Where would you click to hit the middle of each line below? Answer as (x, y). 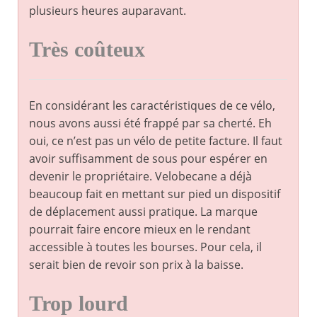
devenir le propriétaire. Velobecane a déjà (140, 177)
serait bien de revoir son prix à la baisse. (136, 265)
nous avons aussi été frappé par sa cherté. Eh (150, 123)
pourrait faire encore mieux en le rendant (140, 230)
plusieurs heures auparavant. (108, 11)
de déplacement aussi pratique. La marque (143, 212)
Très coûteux (87, 50)
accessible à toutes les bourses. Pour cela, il (145, 247)
